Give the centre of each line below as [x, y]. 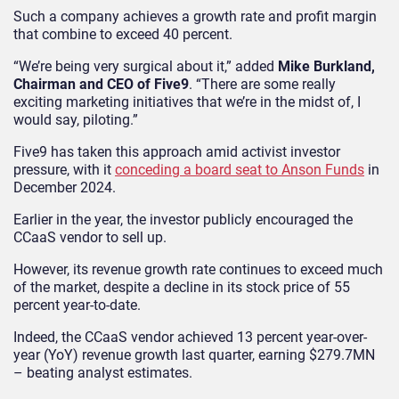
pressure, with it [64, 169]
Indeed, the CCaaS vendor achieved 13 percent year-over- [190, 337]
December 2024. [65, 187]
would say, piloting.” [76, 119]
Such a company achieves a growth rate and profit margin [195, 16]
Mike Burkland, [326, 66]
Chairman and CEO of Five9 [101, 84]
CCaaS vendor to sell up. [90, 237]
